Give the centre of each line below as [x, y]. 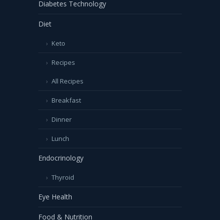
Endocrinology [61, 158]
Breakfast [66, 100]
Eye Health [55, 197]
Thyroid [63, 177]
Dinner [62, 119]
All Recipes [68, 81]
